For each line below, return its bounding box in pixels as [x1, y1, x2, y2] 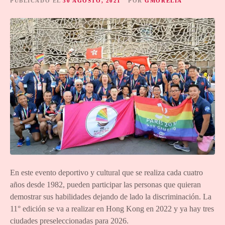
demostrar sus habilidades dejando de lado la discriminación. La [10, 192, 211, 201]
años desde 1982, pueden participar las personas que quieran [10, 180, 201, 189]
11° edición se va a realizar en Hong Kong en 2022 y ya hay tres [10, 204, 214, 213]
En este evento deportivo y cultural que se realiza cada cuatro [10, 168, 203, 177]
